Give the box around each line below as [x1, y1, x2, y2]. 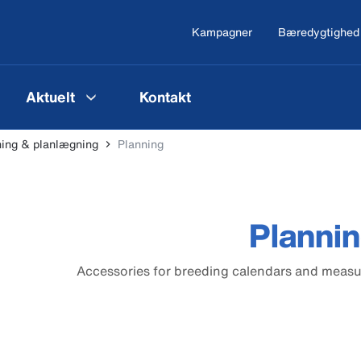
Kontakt [139, 85, 191, 107]
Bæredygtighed [278, 23, 359, 40]
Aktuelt [26, 85, 75, 107]
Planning [118, 135, 164, 152]
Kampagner [192, 23, 252, 40]
